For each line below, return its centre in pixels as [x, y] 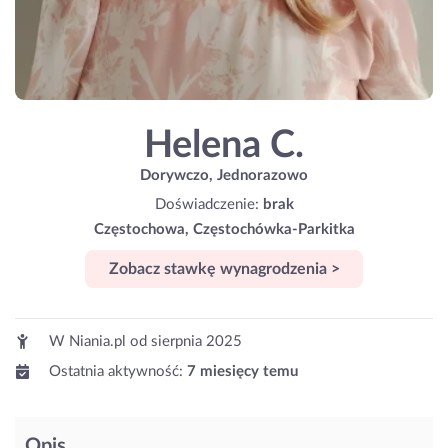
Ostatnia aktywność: [116, 372]
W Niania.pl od [98, 342]
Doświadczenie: [208, 204]
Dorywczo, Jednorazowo [224, 175]
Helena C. [224, 145]
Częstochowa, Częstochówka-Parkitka [224, 229]
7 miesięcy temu [242, 372]
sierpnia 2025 [196, 342]
